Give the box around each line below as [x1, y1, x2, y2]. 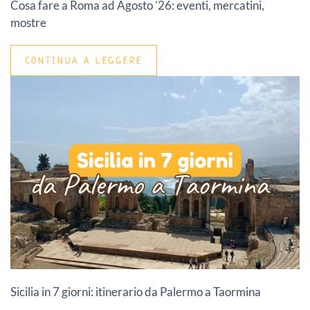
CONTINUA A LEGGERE [25, 54, 143, 66]
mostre [10, 15, 46, 30]
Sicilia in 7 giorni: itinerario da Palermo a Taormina [10, 284, 261, 299]
